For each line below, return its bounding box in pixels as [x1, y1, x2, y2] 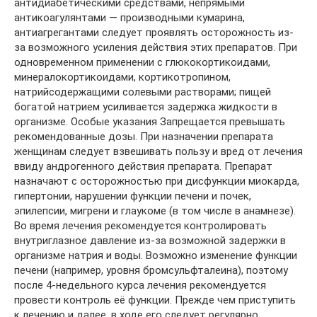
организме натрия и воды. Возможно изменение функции [14, 248, 297, 262]
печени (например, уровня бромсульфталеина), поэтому [14, 263, 288, 277]
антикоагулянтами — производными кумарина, [14, 11, 245, 24]
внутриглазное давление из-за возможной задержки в [14, 234, 286, 247]
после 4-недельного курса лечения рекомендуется [14, 278, 266, 292]
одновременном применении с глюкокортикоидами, [14, 55, 270, 69]
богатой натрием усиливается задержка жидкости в [14, 100, 277, 113]
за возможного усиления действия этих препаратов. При [14, 40, 297, 54]
